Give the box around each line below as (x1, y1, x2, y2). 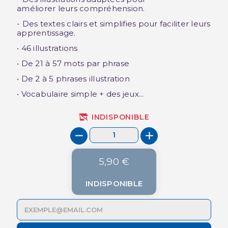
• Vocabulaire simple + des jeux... (17, 89, 144, 99)
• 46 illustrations (17, 43, 78, 53)
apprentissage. (17, 27, 76, 38)
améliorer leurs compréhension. (17, 3, 145, 13)
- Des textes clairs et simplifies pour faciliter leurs (17, 18, 211, 28)
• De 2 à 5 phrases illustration (17, 73, 130, 83)
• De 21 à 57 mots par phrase (17, 58, 129, 68)
